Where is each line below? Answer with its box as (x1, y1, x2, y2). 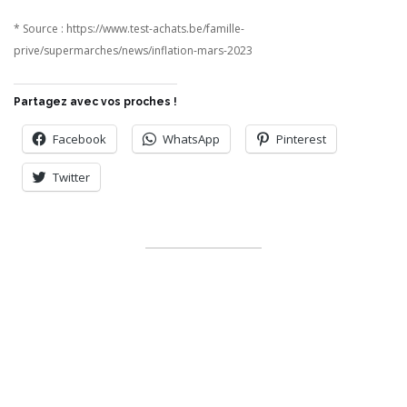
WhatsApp (163, 130, 220, 147)
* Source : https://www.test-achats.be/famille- (14, 20, 244, 36)
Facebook (53, 130, 106, 147)
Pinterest (276, 130, 326, 147)
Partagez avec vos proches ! (14, 94, 177, 108)
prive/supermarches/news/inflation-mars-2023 (14, 42, 253, 58)
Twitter (53, 168, 90, 185)
